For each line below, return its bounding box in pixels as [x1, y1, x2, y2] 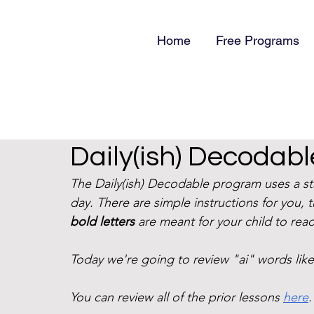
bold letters [70, 214, 135, 229]
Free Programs [216, 33, 299, 48]
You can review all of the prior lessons [70, 289, 283, 305]
